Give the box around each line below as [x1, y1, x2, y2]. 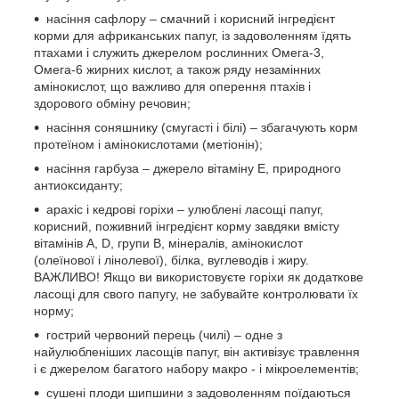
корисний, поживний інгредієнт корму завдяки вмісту [34, 219, 339, 234]
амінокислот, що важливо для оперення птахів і [34, 79, 311, 94]
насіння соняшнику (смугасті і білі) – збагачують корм [46, 120, 358, 135]
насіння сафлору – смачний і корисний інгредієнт [46, 12, 335, 27]
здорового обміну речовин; [34, 96, 191, 111]
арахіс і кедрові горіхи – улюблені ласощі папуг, [46, 202, 323, 217]
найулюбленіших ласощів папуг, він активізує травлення [34, 345, 360, 360]
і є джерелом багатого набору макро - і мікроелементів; [34, 362, 359, 377]
